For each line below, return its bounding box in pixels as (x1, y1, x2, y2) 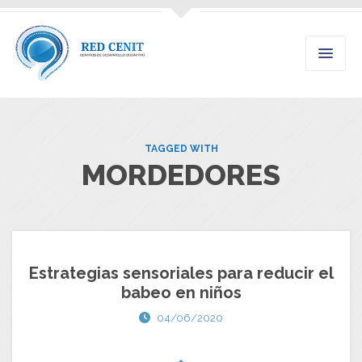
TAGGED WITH (144, 143, 218, 155)
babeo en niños (120, 283, 242, 303)
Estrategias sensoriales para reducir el (28, 263, 334, 284)
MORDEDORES (82, 158, 280, 192)
